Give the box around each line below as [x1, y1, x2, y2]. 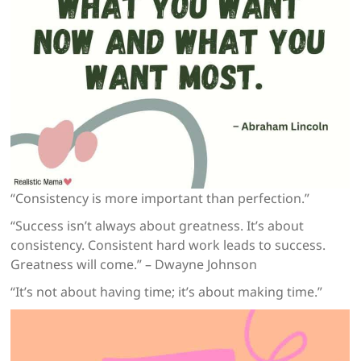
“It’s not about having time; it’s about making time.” [10, 283, 323, 301]
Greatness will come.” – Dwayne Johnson [10, 255, 258, 274]
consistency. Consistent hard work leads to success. [10, 236, 326, 255]
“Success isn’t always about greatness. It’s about [10, 217, 305, 235]
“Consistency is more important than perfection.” [10, 189, 310, 208]
